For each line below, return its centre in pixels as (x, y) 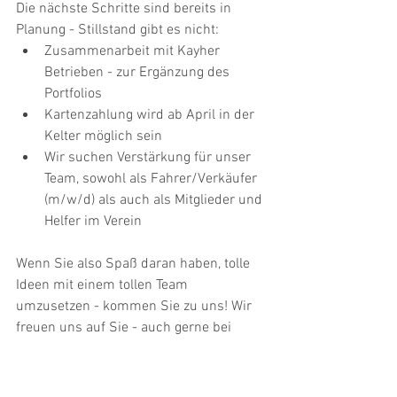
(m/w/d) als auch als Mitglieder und (155, 200)
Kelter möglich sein (103, 136)
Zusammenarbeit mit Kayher (134, 51)
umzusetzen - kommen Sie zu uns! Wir (136, 306)
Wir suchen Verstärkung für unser (149, 157)
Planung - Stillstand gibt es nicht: (117, 30)
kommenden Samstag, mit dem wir (125, 370)
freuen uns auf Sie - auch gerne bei (125, 327)
